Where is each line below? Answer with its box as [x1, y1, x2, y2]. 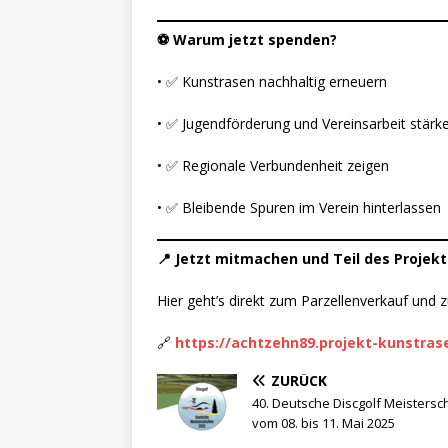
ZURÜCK [271, 371, 327, 391]
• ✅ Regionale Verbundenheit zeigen [157, 156, 389, 176]
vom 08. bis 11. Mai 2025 [252, 414, 395, 433]
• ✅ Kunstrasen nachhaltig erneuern [157, 72, 387, 92]
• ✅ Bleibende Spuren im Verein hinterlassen [157, 198, 441, 218]
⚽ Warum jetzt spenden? [157, 30, 337, 50]
